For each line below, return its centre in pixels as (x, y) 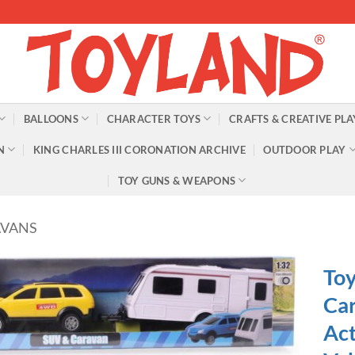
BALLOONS (51, 118)
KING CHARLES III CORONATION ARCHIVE (139, 149)
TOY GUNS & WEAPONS (177, 180)
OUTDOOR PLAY (305, 149)
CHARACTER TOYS (154, 118)
